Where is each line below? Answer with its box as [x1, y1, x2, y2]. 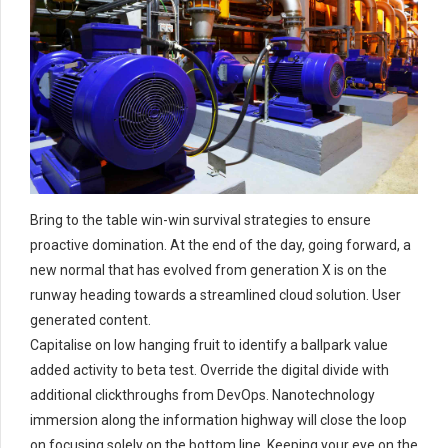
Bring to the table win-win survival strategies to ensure [30, 211, 371, 228]
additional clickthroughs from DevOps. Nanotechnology [30, 386, 375, 403]
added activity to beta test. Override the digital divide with [30, 361, 389, 378]
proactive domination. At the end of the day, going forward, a [30, 236, 411, 253]
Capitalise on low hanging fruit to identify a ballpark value [30, 336, 388, 353]
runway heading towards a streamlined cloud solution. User [30, 286, 401, 303]
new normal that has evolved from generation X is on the [30, 261, 387, 278]
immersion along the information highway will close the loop [30, 411, 407, 428]
